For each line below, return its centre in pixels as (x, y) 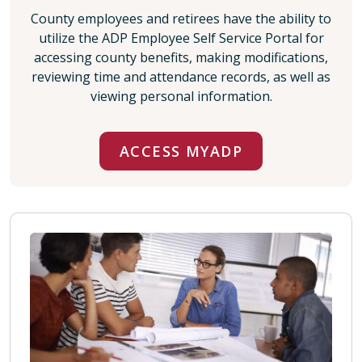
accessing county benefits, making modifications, (181, 57)
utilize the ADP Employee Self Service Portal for (181, 38)
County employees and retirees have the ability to (181, 18)
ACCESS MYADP (181, 151)
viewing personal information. (181, 96)
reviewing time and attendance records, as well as (181, 76)
